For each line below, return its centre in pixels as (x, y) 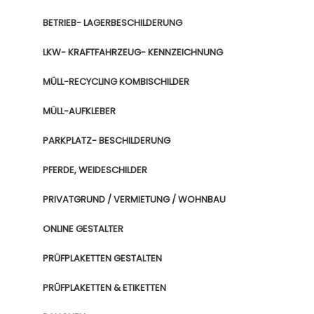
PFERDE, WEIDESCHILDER (95, 170)
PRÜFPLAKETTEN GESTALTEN (102, 258)
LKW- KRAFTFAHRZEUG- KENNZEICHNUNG (133, 52)
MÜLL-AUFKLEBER (79, 111)
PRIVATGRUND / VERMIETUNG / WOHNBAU (134, 199)
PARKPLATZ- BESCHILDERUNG (107, 141)
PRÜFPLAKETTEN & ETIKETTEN (104, 288)
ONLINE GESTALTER (83, 229)
